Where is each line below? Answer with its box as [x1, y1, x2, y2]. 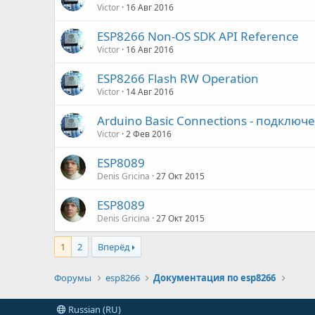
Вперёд [98, 240, 131, 253]
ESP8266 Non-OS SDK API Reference [97, 28, 300, 44]
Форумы [54, 271, 92, 284]
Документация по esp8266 [153, 271, 276, 284]
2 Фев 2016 [126, 128, 172, 140]
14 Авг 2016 [126, 86, 174, 98]
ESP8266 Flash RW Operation [97, 70, 259, 86]
